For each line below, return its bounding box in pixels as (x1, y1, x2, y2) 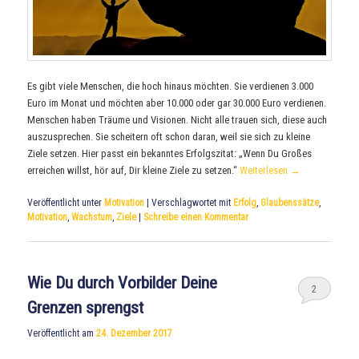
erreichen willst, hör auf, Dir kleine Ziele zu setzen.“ (27, 163, 240, 176)
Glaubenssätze (260, 197, 320, 208)
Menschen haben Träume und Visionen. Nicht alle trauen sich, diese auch (27, 113, 328, 126)
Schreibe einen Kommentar (143, 212, 249, 223)
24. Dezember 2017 (96, 327, 173, 339)
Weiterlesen (240, 163, 291, 176)
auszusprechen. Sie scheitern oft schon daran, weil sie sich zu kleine (27, 130, 311, 143)
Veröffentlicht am (27, 327, 97, 339)
